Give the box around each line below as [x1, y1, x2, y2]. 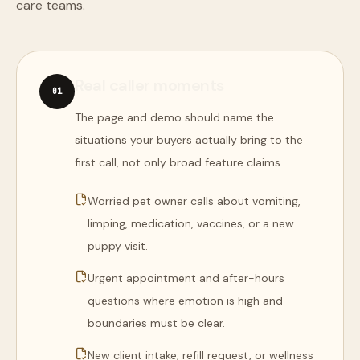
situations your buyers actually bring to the [75, 133, 303, 147]
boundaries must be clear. [88, 316, 225, 330]
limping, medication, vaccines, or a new [88, 216, 294, 231]
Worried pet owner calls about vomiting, [88, 194, 301, 208]
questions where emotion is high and [88, 293, 283, 308]
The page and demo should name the [75, 110, 274, 125]
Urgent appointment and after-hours [88, 271, 284, 285]
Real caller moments [75, 75, 224, 96]
